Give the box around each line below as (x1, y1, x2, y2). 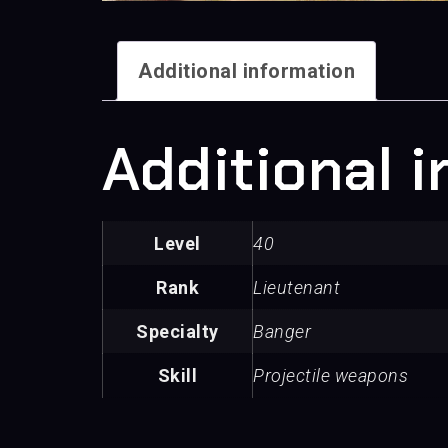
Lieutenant (253, 277, 340, 299)
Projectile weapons (253, 365, 408, 387)
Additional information (138, 59, 355, 84)
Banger (253, 321, 311, 343)
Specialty (136, 321, 219, 343)
